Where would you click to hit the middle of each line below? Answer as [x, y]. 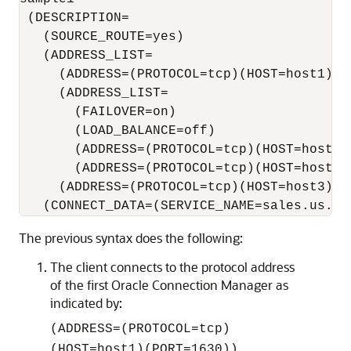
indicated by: [86, 303]
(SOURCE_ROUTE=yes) [106, 37]
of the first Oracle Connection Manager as [169, 285]
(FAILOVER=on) [102, 112]
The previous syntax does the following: [131, 238]
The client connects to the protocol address [172, 267]
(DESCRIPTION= [78, 18]
